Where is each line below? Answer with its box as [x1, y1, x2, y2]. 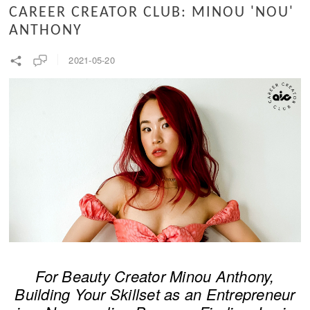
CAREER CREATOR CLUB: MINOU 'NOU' [9, 5, 295, 21]
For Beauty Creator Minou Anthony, [35, 264, 275, 286]
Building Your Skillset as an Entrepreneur [15, 282, 295, 304]
